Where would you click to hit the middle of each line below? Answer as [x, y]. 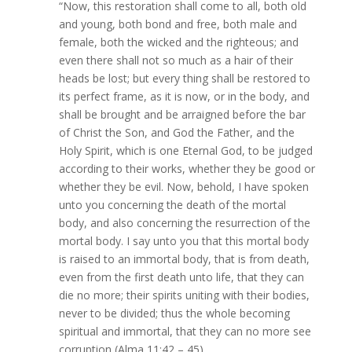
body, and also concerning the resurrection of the [184, 223]
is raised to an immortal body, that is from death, [184, 259]
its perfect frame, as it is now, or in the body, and [184, 97]
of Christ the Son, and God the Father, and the [176, 133]
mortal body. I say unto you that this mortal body [183, 241]
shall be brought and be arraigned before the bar [182, 115]
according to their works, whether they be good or [187, 169]
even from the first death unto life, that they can [181, 277]
